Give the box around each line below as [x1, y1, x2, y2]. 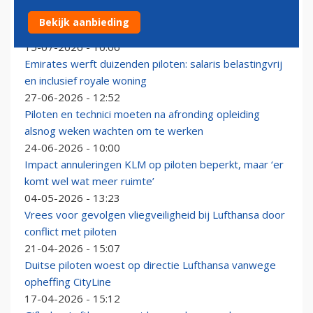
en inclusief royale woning [24, 73, 147, 88]
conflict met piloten [24, 224, 117, 239]
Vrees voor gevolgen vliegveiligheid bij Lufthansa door [24, 208, 285, 222]
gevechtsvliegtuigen [24, 23, 122, 38]
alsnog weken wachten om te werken [24, 124, 203, 138]
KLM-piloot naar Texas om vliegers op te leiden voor [24, 6, 279, 21]
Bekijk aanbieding [39, 15, 129, 29]
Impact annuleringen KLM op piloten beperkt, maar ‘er [24, 157, 284, 172]
